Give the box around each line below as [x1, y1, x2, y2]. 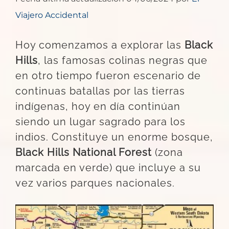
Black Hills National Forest [15, 146, 152, 159]
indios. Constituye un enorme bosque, [15, 131, 213, 144]
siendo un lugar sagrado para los [15, 116, 186, 128]
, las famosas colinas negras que [38, 54, 208, 67]
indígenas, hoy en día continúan [15, 100, 180, 113]
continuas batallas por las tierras [15, 85, 185, 98]
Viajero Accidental [15, 10, 88, 20]
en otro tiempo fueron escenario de [15, 70, 201, 82]
